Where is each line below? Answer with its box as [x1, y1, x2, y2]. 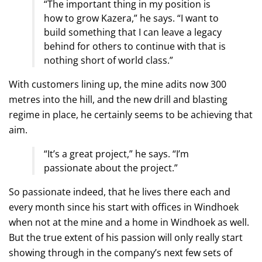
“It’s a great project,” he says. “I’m [44, 147, 189, 160]
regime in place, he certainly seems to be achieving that [9, 108, 253, 121]
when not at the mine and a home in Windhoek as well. [9, 215, 249, 229]
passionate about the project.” [44, 161, 178, 174]
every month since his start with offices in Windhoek [9, 200, 239, 213]
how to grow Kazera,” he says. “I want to [44, 11, 219, 25]
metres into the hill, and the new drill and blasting [9, 92, 227, 106]
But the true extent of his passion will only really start [9, 230, 243, 244]
